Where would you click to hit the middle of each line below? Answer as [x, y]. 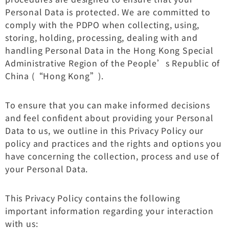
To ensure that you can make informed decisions [108, 105]
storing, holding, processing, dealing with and [101, 37]
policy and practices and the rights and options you [113, 143]
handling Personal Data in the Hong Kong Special [109, 50]
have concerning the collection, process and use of [112, 156]
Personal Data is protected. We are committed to [108, 12]
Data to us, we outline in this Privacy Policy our [105, 130]
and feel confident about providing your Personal [109, 117]
